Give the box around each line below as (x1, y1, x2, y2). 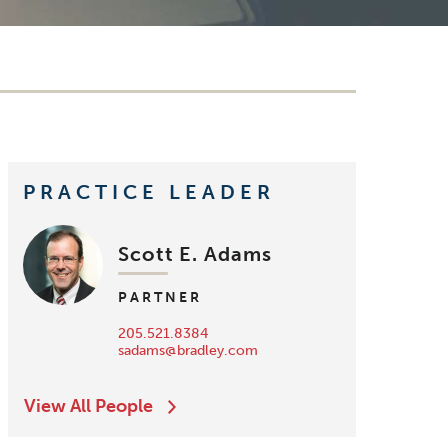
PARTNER (118, 289, 202, 307)
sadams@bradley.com (118, 342, 258, 360)
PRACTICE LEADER (23, 180, 275, 205)
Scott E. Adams (118, 242, 272, 267)
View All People (24, 395, 153, 418)
